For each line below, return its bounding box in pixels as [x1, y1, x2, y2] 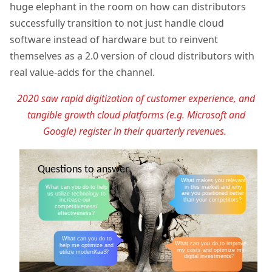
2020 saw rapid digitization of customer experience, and [17, 92, 255, 106]
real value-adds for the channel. [10, 66, 157, 80]
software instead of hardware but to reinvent [10, 33, 218, 47]
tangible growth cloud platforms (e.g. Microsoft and [27, 108, 245, 122]
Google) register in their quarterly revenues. [43, 124, 229, 138]
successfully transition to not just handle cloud [10, 16, 224, 30]
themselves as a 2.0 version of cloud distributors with [10, 49, 254, 63]
